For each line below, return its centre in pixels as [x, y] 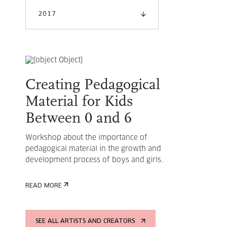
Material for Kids [79, 102]
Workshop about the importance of [86, 138]
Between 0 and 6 [79, 119]
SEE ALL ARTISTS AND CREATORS [85, 221]
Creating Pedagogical [93, 85]
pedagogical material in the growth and [93, 149]
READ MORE [44, 186]
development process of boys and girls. [95, 160]
